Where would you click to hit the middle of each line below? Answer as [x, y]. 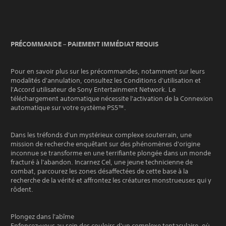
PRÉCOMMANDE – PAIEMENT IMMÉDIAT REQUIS [84, 44]
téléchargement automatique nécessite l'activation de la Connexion [112, 98]
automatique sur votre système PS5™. [68, 107]
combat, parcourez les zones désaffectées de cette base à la [99, 171]
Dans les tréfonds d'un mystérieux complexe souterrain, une [101, 135]
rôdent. [22, 189]
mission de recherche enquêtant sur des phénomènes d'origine [105, 144]
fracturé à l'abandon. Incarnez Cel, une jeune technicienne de [102, 162]
